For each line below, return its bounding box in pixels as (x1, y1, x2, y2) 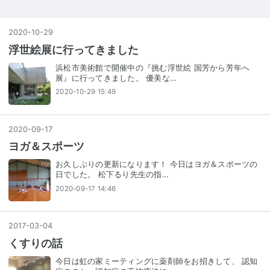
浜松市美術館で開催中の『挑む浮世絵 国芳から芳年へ (55, 63, 250, 72)
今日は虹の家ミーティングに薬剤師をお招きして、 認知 (55, 256, 258, 266)
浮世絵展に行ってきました (8, 43, 139, 56)
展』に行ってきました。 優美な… (55, 73, 177, 83)
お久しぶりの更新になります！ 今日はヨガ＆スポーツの (55, 160, 258, 169)
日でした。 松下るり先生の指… (55, 170, 169, 180)
